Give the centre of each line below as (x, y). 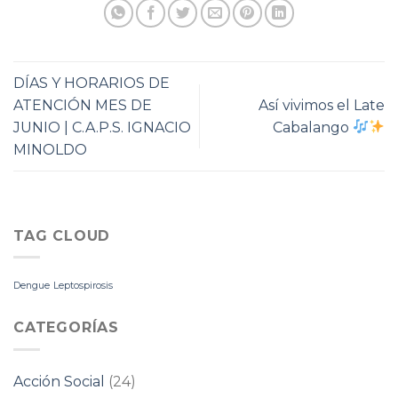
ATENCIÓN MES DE (83, 105)
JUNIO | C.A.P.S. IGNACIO (102, 127)
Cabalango (312, 127)
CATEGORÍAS (66, 328)
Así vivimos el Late (322, 105)
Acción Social (59, 381)
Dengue (32, 286)
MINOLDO (50, 149)
